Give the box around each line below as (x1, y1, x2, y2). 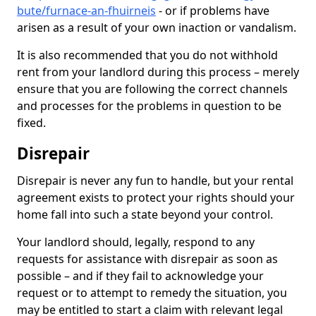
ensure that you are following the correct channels (17, 81, 288, 97)
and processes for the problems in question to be (17, 98, 281, 114)
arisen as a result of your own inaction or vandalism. (17, 20, 299, 35)
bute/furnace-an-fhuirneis (17, 3, 156, 18)
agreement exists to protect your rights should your (17, 190, 295, 205)
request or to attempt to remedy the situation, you (17, 285, 287, 300)
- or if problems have (156, 3, 269, 18)
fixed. (17, 115, 46, 130)
